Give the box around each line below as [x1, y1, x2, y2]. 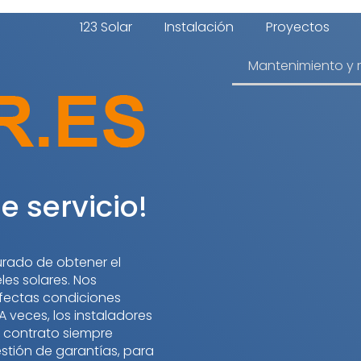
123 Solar [80, 18, 132, 36]
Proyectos [266, 18, 330, 36]
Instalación [164, 18, 234, 36]
